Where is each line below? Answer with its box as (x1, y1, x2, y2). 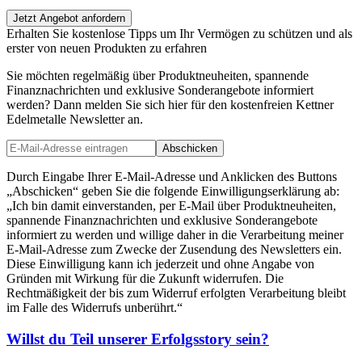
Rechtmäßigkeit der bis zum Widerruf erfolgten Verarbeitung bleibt (6, 286, 346, 301)
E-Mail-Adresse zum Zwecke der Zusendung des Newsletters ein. (6, 242, 342, 257)
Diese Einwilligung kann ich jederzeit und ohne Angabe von (6, 257, 314, 271)
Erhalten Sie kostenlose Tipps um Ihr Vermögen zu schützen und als (6, 27, 352, 41)
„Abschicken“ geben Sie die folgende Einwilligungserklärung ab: (6, 184, 339, 199)
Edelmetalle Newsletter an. (6, 112, 143, 127)
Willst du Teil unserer (6, 330, 151, 348)
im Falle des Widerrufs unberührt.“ (6, 301, 183, 315)
